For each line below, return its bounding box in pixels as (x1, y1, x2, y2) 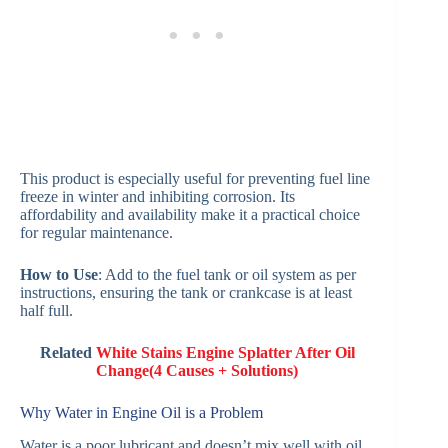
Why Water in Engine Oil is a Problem (20, 404, 263, 422)
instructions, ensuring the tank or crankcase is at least (20, 284, 352, 302)
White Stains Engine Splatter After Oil (95, 344, 355, 362)
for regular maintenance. (20, 224, 173, 242)
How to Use (20, 266, 98, 284)
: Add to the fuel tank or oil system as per (98, 266, 356, 284)
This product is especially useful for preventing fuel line (20, 170, 370, 188)
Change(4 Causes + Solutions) (96, 362, 299, 380)
